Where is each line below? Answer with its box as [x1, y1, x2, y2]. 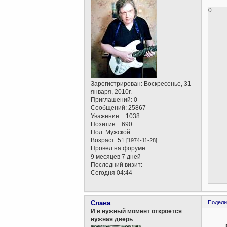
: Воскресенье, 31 [141, 80, 192, 87]
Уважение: [91, 112, 121, 120]
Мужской [104, 128, 131, 136]
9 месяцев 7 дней [91, 153, 141, 160]
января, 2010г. [91, 88, 132, 95]
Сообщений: [91, 104, 127, 111]
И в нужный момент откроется [91, 207, 182, 215]
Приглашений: [91, 96, 133, 103]
